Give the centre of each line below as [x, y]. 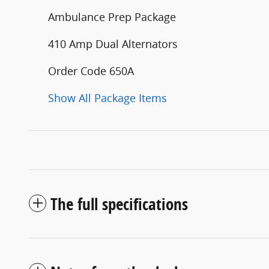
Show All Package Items [107, 98]
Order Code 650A [91, 71]
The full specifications [119, 204]
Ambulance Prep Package [112, 17]
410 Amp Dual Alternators [113, 44]
